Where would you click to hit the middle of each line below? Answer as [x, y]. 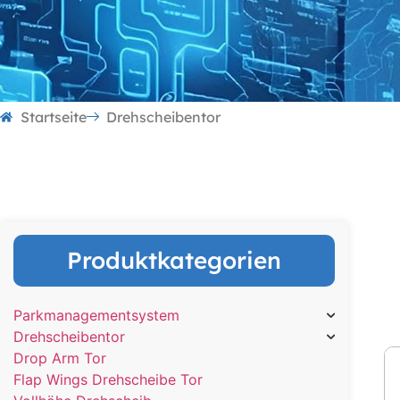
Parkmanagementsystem [96, 316]
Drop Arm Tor [60, 358]
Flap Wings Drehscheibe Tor [108, 380]
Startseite [53, 117]
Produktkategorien [174, 261]
